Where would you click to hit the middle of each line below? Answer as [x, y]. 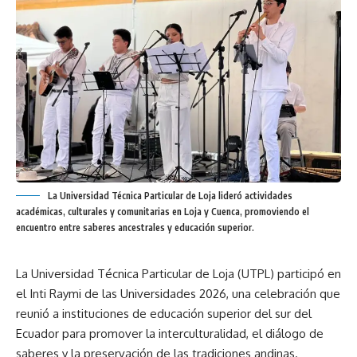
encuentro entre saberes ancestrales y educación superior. [135, 228]
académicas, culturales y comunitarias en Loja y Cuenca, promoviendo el [163, 212]
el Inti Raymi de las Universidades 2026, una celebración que [178, 294]
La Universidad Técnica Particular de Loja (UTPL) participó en [178, 274]
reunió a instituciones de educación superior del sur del [164, 314]
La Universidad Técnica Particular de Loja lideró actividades [170, 196]
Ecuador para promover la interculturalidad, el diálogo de [170, 334]
